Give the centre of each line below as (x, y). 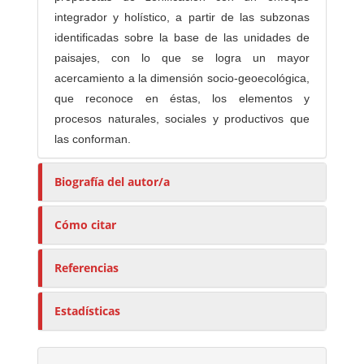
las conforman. (93, 139)
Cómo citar (86, 224)
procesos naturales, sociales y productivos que (182, 118)
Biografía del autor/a (113, 181)
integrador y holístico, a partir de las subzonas (182, 17)
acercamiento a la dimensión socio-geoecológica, (182, 78)
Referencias (87, 267)
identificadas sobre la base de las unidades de (182, 37)
